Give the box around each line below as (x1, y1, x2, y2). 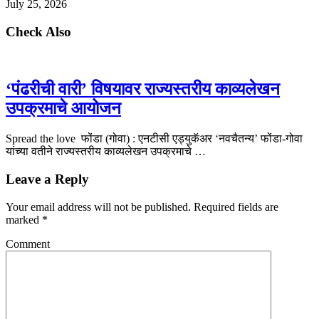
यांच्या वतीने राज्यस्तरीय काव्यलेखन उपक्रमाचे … (6, 145, 206, 158)
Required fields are (191, 200, 278, 213)
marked (6, 213, 42, 226)
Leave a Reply (6, 171, 89, 187)
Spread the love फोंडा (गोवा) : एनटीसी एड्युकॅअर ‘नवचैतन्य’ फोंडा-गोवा (6, 132, 303, 145)
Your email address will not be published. (6, 200, 191, 213)
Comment (6, 237, 50, 250)
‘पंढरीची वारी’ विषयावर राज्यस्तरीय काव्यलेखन (6, 80, 280, 99)
